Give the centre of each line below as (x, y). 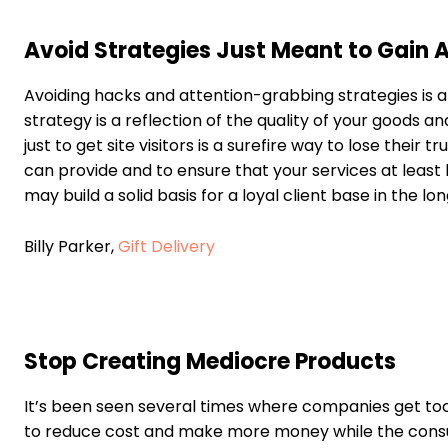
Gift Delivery (166, 247)
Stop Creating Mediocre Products (210, 362)
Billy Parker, (71, 247)
